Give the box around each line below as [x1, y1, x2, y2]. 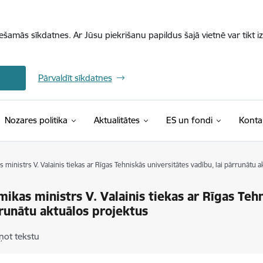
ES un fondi [166, 114, 213, 126]
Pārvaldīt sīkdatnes [38, 72, 112, 83]
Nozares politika [4, 114, 68, 126]
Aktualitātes [93, 114, 140, 126]
